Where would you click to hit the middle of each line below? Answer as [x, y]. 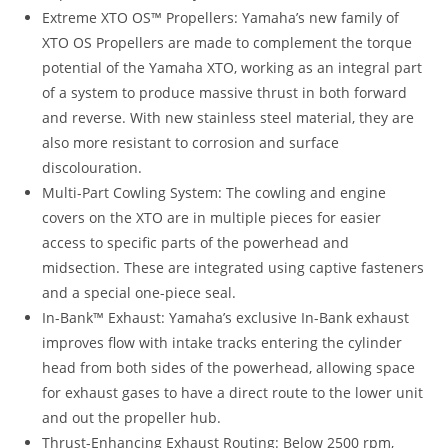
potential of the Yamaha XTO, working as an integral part [232, 68]
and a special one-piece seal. [139, 293]
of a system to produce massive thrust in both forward [225, 93]
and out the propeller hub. [132, 418]
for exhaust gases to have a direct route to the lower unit [233, 393]
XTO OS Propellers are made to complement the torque [227, 43]
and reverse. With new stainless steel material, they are [228, 118]
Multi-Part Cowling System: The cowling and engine [214, 193]
